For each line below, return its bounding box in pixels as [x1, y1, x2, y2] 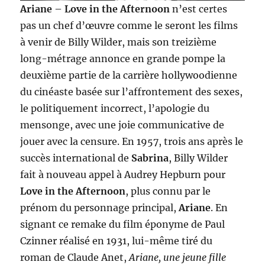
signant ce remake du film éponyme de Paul [20, 218, 225, 230]
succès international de [20, 151, 132, 164]
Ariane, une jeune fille [129, 251, 227, 263]
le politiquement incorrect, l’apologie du [20, 102, 210, 114]
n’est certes [170, 2, 228, 15]
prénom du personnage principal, [20, 201, 179, 214]
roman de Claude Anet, [20, 251, 130, 263]
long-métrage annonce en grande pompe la [20, 52, 226, 64]
